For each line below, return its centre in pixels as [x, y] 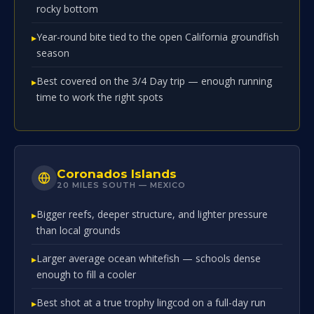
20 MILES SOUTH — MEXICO [121, 185]
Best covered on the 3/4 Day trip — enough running [154, 81]
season [53, 53]
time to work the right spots [100, 97]
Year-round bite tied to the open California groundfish [158, 37]
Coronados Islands [117, 173]
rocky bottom [67, 9]
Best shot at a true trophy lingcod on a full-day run [151, 302]
